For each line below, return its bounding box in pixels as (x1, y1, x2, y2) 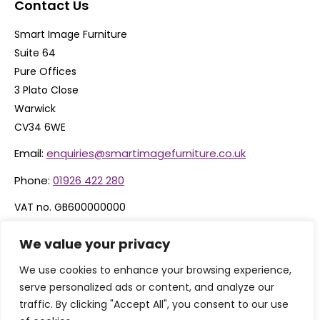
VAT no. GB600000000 (14, 200, 126, 215)
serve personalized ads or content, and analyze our (19, 280, 274, 294)
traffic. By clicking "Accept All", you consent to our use (19, 297, 289, 311)
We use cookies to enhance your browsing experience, (19, 263, 291, 277)
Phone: (14, 173, 53, 189)
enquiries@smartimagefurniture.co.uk (46, 146, 246, 161)
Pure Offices (14, 64, 76, 79)
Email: (14, 146, 46, 161)
